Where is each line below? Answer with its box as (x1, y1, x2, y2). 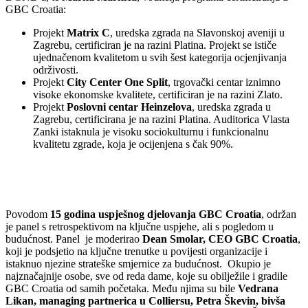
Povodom (5, 208, 50, 221)
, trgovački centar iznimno (168, 76, 280, 89)
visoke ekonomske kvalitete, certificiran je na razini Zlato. (33, 89, 283, 101)
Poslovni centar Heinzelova (67, 101, 192, 113)
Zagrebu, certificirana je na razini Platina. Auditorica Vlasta (33, 113, 289, 126)
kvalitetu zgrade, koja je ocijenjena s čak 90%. (33, 138, 233, 151)
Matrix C (67, 27, 110, 39)
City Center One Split (67, 76, 168, 89)
